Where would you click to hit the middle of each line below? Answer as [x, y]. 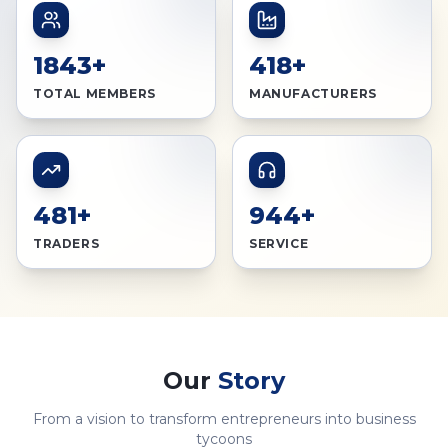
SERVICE [279, 243]
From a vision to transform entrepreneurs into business [224, 419]
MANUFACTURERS [313, 93]
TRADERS [66, 243]
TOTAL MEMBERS [94, 93]
